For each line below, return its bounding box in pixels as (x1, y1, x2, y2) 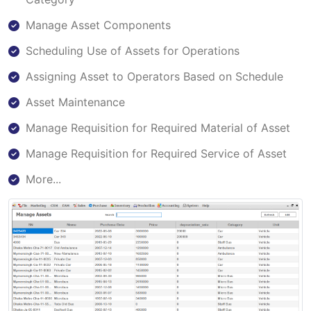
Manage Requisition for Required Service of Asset (26, 146, 287, 160)
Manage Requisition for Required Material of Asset (26, 120, 290, 135)
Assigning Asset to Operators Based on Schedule (26, 69, 283, 83)
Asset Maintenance (26, 94, 125, 109)
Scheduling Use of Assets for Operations (26, 43, 239, 58)
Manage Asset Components (26, 17, 171, 32)
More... (26, 171, 61, 186)
